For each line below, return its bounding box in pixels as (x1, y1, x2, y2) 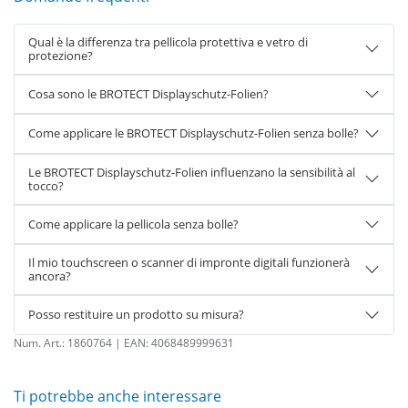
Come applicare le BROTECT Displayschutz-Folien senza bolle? (28, 125, 359, 142)
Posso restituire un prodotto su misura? (28, 306, 244, 323)
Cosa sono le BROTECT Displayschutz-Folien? (28, 85, 269, 102)
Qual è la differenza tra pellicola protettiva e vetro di (28, 33, 308, 50)
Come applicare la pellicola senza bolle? (28, 215, 239, 232)
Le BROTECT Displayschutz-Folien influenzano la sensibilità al (28, 163, 355, 180)
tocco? (28, 177, 64, 194)
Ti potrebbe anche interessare (14, 385, 221, 406)
